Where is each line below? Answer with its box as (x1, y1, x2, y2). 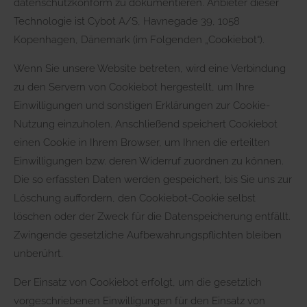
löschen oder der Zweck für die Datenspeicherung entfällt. (14, 210, 291, 223)
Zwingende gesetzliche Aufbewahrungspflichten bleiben (14, 228, 282, 241)
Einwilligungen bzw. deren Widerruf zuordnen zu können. (14, 154, 284, 167)
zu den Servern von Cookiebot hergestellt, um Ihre (14, 80, 254, 93)
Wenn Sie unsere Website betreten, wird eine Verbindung (14, 62, 286, 75)
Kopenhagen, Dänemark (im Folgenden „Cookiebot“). (14, 33, 265, 46)
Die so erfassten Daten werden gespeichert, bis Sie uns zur (14, 173, 292, 186)
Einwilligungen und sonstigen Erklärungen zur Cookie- (14, 99, 270, 112)
